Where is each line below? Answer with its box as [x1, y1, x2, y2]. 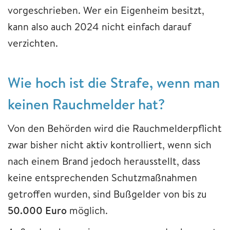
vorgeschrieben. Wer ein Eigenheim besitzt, [8, 3, 204, 17]
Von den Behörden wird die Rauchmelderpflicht [8, 121, 222, 135]
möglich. [67, 203, 110, 217]
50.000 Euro [8, 203, 67, 217]
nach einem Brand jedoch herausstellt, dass [8, 154, 200, 168]
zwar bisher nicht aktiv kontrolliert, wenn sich [8, 137, 212, 151]
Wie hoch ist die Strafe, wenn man [8, 72, 220, 92]
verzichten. [8, 35, 58, 50]
